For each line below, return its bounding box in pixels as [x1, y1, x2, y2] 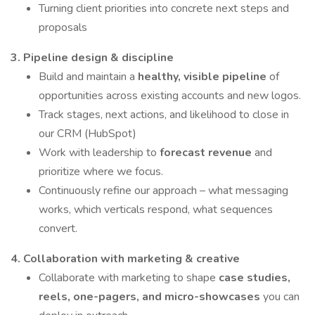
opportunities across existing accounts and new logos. [39, 88, 301, 103]
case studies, [219, 270, 290, 285]
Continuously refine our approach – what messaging [39, 183, 288, 198]
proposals [39, 20, 87, 35]
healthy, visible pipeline [138, 69, 269, 84]
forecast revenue [160, 145, 255, 160]
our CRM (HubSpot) [39, 126, 136, 141]
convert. [39, 221, 77, 236]
